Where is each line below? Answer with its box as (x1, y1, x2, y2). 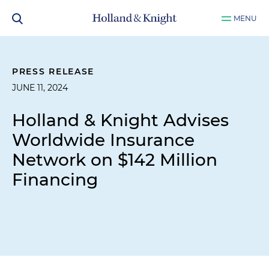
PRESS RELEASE (12, 66, 95, 77)
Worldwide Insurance (12, 130, 195, 150)
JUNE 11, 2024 (12, 82, 68, 93)
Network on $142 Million (12, 150, 217, 170)
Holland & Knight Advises (12, 110, 229, 130)
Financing (12, 169, 98, 190)
